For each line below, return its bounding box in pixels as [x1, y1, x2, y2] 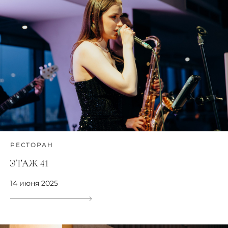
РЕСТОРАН [10, 141, 53, 149]
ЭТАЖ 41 [10, 157, 48, 169]
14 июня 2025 [10, 179, 58, 188]
